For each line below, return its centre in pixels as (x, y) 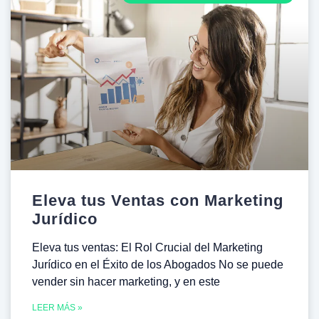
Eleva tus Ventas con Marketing (158, 200)
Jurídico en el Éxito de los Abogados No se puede (158, 264)
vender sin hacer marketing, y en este (126, 281)
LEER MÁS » (57, 307)
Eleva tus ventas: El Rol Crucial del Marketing (147, 247)
